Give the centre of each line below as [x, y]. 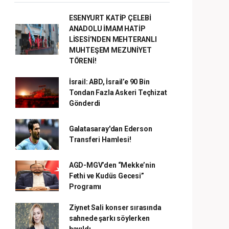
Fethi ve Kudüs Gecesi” [106, 176]
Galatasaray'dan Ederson [110, 129]
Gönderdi [85, 103]
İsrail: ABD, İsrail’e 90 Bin [109, 82]
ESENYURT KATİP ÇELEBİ [110, 18]
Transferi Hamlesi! [100, 139]
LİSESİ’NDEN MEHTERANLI [113, 39]
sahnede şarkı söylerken [109, 218]
